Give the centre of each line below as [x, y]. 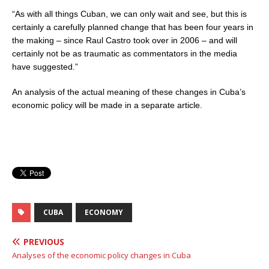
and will [222, 40]
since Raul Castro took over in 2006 [131, 40]
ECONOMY [104, 212]
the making [34, 40]
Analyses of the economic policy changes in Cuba [101, 255]
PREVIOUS [44, 241]
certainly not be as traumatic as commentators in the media [125, 53]
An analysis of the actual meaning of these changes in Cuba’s [129, 92]
